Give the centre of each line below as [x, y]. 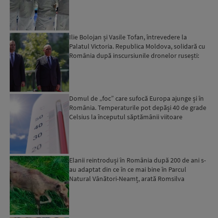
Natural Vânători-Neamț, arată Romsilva [127, 178]
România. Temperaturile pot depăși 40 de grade [138, 108]
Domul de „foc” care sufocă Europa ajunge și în [137, 99]
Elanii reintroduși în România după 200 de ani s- [138, 160]
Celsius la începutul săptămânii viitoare [126, 117]
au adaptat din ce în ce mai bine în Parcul [128, 169]
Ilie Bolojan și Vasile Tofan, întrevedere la [128, 37]
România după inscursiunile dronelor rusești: [134, 55]
